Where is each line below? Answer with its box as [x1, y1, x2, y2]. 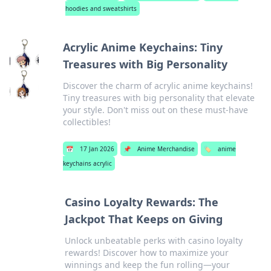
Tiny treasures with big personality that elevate [62, 92, 255, 103]
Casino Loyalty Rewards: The [65, 195, 219, 209]
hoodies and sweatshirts [65, 4, 137, 13]
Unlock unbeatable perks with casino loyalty [65, 235, 243, 246]
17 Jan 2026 [79, 145, 114, 153]
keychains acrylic [62, 159, 112, 168]
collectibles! [62, 116, 111, 128]
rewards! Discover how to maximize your [65, 247, 229, 258]
